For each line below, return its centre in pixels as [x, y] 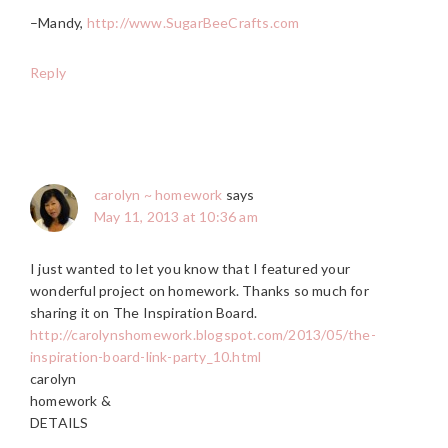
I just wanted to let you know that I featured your [190, 268]
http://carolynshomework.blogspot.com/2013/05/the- [203, 334]
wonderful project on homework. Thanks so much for [199, 290]
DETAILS [59, 422]
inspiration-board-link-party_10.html [146, 356]
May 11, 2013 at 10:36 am [176, 216]
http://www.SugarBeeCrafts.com [193, 22]
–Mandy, [58, 22]
